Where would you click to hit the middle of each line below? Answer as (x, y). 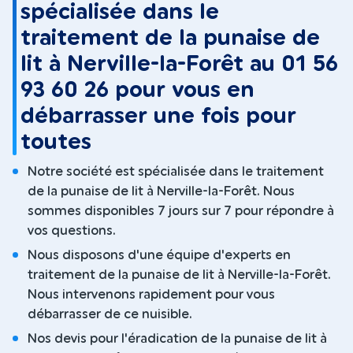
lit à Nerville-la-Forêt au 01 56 (180, 65)
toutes (56, 143)
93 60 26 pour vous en (138, 91)
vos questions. (72, 231)
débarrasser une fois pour (159, 117)
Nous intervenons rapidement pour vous (151, 295)
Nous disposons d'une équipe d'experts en (159, 256)
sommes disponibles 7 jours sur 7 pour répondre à (181, 212)
